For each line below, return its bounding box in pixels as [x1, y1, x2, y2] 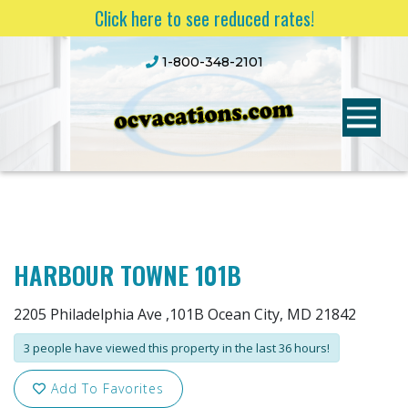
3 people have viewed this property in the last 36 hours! [24, 340, 330, 356]
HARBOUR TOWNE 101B [14, 257, 241, 293]
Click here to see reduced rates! [94, 5, 314, 32]
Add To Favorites [51, 380, 164, 397]
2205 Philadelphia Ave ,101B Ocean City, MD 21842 [14, 304, 356, 324]
